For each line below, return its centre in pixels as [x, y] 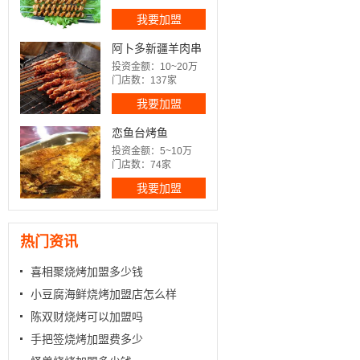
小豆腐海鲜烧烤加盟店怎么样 [104, 294]
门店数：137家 [144, 80]
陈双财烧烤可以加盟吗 [87, 317]
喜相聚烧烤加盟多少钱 [87, 272]
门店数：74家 [141, 165]
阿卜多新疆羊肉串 [157, 48]
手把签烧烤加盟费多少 [87, 339]
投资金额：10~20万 [155, 67]
